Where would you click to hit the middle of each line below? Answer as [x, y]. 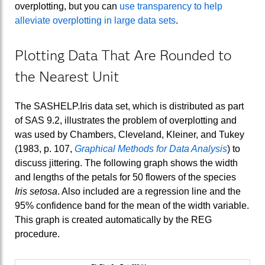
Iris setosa [36, 192]
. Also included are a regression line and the [149, 192]
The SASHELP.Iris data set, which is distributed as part [129, 106]
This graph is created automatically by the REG [113, 220]
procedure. [37, 234]
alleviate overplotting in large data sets [95, 20]
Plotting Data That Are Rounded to [123, 56]
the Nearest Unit [67, 77]
